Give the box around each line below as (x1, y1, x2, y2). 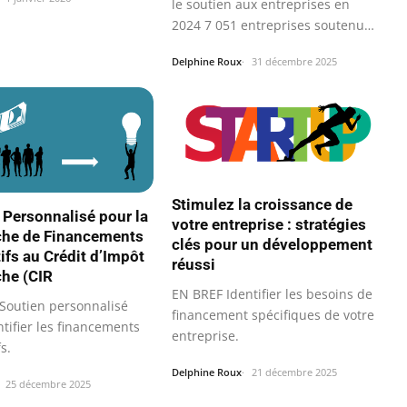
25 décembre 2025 (5, 377, 91, 391)
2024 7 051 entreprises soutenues (172, 16, 378, 35)
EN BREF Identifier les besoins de (172, 284, 372, 303)
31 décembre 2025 (252, 55, 337, 69)
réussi (172, 254, 215, 273)
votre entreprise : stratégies (172, 214, 366, 233)
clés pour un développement (172, 234, 372, 253)
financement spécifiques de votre (172, 305, 374, 323)
